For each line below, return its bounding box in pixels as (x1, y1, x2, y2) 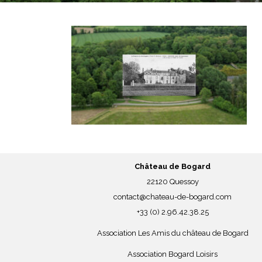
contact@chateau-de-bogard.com (113, 192, 232, 201)
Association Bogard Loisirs (127, 249, 218, 258)
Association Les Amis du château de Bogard (96, 228, 249, 237)
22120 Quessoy (146, 177, 199, 186)
